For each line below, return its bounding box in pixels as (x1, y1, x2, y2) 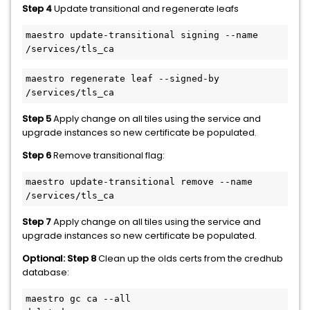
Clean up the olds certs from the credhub (96, 252, 283, 265)
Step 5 (22, 112, 51, 125)
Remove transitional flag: (51, 149, 165, 162)
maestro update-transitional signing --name (26, 30, 258, 40)
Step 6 (22, 149, 51, 162)
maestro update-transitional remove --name (26, 176, 253, 187)
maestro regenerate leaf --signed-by (26, 73, 219, 84)
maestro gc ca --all (26, 293, 131, 304)
